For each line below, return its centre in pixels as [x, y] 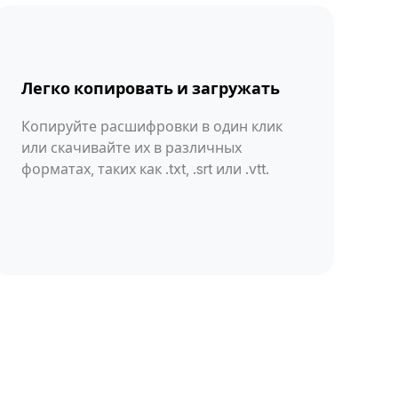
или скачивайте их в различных [131, 147]
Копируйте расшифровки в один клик [152, 126]
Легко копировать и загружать [151, 88]
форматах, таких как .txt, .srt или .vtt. [145, 168]
